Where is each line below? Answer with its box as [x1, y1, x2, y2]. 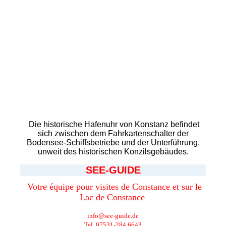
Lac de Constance [79, 192, 145, 203]
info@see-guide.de [87, 212, 139, 220]
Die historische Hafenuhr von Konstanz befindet [29, 120, 199, 129]
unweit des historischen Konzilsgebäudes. [37, 147, 189, 156]
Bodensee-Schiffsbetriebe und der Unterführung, [26, 138, 200, 147]
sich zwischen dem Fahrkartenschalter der [37, 129, 189, 138]
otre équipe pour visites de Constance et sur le [32, 182, 202, 192]
